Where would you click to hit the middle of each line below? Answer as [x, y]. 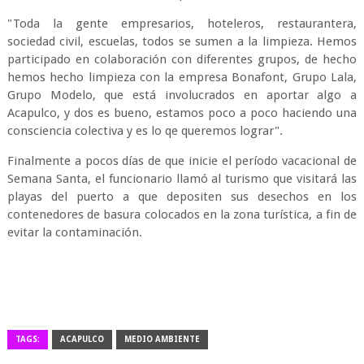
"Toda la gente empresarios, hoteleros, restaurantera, [182, 24]
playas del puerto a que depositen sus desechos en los [182, 197]
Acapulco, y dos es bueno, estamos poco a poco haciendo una [182, 113]
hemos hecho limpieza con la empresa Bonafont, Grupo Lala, [182, 77]
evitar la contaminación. [76, 232]
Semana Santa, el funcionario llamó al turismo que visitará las [182, 179]
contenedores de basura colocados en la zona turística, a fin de [182, 214]
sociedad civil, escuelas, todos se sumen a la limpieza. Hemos [182, 41]
